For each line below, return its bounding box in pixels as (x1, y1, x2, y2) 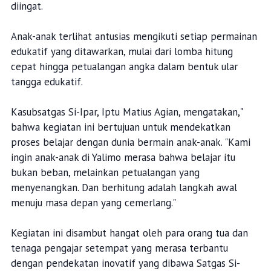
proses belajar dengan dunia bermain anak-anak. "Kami (10, 135, 250, 149)
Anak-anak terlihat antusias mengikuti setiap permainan (10, 30, 257, 44)
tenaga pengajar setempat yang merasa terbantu (10, 241, 228, 255)
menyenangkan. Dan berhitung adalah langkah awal (10, 181, 237, 195)
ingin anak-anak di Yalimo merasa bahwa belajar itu (10, 151, 235, 165)
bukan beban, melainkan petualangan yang (10, 166, 200, 180)
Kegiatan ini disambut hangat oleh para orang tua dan (10, 226, 248, 240)
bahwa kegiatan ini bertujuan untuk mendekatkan (10, 120, 230, 134)
